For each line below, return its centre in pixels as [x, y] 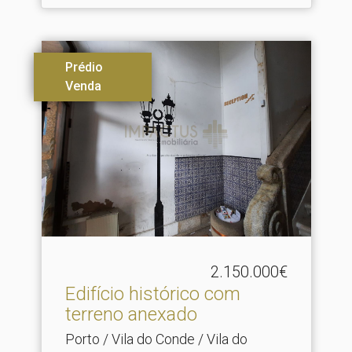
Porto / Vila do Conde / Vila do [156, 339]
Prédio [84, 67]
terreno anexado [131, 314]
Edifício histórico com [152, 293]
